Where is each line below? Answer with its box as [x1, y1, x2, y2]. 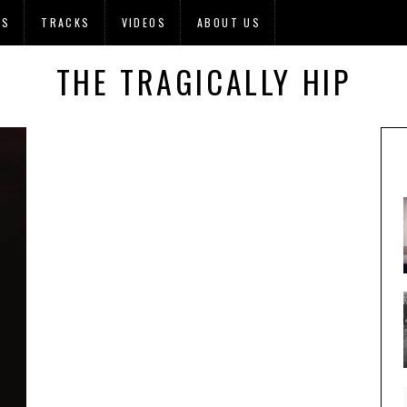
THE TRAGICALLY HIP [55, 58, 352, 104]
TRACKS [41, 15, 91, 30]
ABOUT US [197, 15, 262, 30]
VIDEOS [121, 15, 167, 30]
